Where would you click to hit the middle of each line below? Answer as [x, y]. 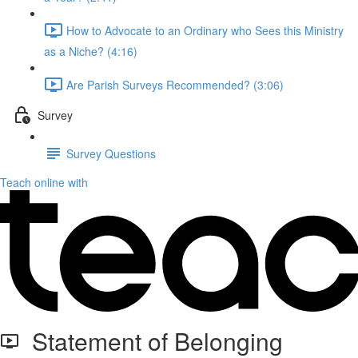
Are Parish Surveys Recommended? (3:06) [175, 84]
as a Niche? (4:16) [91, 51]
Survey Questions [111, 153]
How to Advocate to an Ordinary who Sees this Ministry [205, 30]
